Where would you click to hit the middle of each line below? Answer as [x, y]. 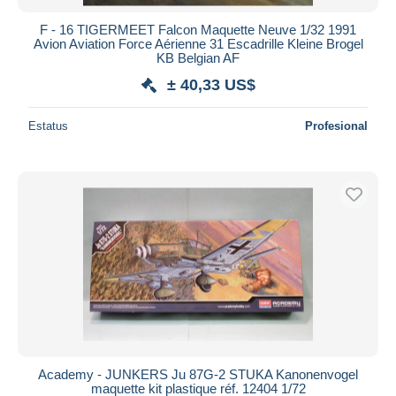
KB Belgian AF [198, 57]
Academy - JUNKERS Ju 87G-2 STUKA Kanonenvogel [198, 374]
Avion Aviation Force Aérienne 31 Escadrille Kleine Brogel [198, 43]
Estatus [48, 126]
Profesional [336, 126]
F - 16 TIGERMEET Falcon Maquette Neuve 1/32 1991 [198, 29]
